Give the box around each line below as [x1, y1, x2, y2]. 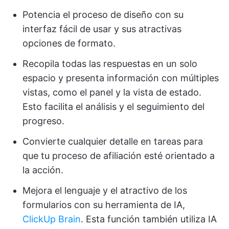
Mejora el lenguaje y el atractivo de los [22, 185, 187, 196]
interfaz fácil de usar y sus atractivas [22, 24, 181, 35]
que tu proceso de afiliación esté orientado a [22, 150, 215, 162]
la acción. [22, 165, 63, 176]
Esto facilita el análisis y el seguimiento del [22, 101, 204, 112]
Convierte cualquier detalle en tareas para [22, 136, 203, 147]
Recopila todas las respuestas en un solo [22, 58, 197, 70]
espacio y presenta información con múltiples [22, 73, 219, 84]
